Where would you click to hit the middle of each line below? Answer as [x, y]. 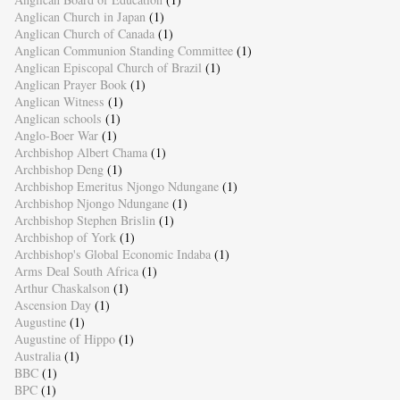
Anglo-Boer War [56, 136]
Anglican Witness [59, 102]
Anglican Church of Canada [84, 34]
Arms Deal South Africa [76, 271]
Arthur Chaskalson [62, 288]
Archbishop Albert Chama [80, 153]
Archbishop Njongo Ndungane [91, 204]
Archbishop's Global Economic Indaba [112, 254]
